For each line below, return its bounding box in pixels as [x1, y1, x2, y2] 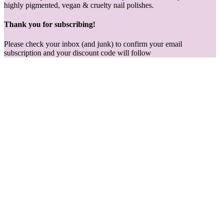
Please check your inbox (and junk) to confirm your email [4, 39, 182, 48]
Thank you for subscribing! [4, 20, 95, 29]
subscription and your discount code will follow [4, 48, 151, 57]
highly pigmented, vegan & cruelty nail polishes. [4, 1, 154, 10]
